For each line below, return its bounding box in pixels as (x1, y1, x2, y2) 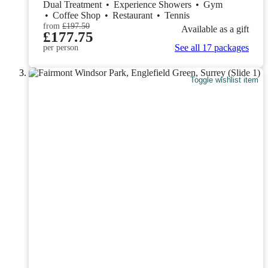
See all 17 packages (175, 42, 249, 53)
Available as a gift (181, 23, 249, 34)
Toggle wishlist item (190, 75, 259, 84)
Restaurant (112, 10, 155, 21)
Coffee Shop (53, 10, 103, 21)
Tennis (165, 10, 190, 21)
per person (43, 43, 78, 53)
